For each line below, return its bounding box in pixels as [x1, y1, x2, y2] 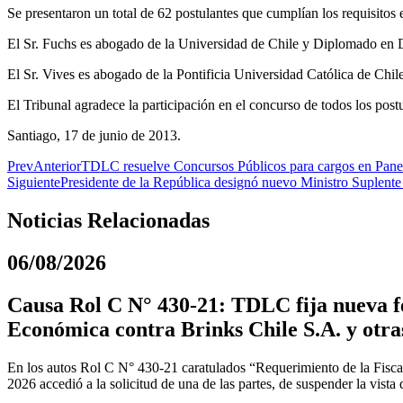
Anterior [33, 158, 81, 175]
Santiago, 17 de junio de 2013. [7, 128, 181, 144]
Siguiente [7, 175, 60, 191]
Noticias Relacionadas [7, 209, 210, 233]
